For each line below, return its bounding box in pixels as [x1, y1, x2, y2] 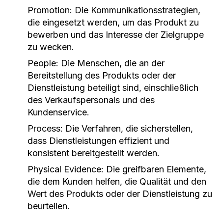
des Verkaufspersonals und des [27, 95, 155, 105]
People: [27, 58, 58, 68]
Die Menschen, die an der [58, 58, 165, 68]
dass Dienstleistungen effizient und [27, 136, 169, 146]
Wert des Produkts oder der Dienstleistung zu [27, 189, 212, 199]
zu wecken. [27, 42, 74, 52]
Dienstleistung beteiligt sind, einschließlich [27, 82, 198, 93]
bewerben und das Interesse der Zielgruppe [27, 29, 204, 40]
